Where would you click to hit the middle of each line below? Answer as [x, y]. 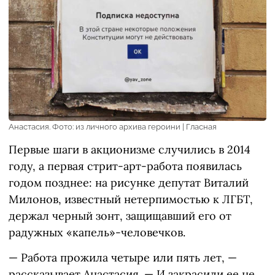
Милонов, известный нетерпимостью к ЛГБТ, [131, 199]
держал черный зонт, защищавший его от [120, 216]
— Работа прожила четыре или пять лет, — [123, 258]
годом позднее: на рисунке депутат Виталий [129, 183]
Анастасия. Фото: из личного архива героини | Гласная [113, 127]
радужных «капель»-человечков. [97, 233]
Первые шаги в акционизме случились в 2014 [130, 150]
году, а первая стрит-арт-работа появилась [125, 166]
